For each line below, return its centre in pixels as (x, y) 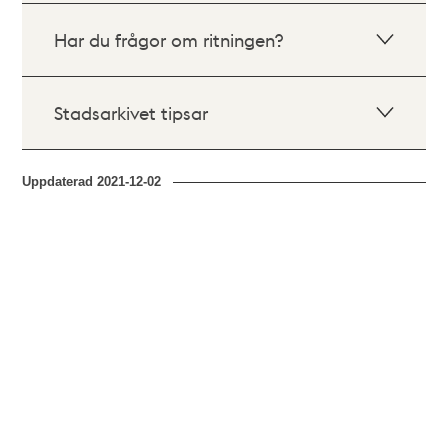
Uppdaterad (60, 181)
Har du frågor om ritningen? (169, 39)
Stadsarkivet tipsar (131, 112)
